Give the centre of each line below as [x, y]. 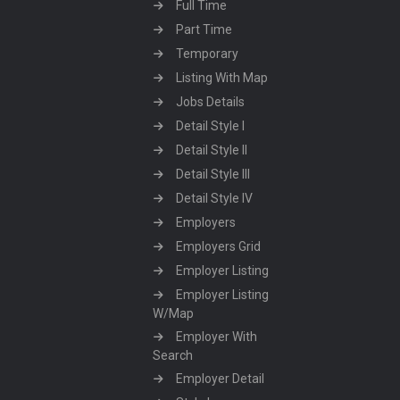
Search [173, 355]
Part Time [204, 29]
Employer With [217, 337]
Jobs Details [210, 102]
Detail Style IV [214, 198]
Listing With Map [222, 78]
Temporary [207, 54]
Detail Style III [213, 174]
